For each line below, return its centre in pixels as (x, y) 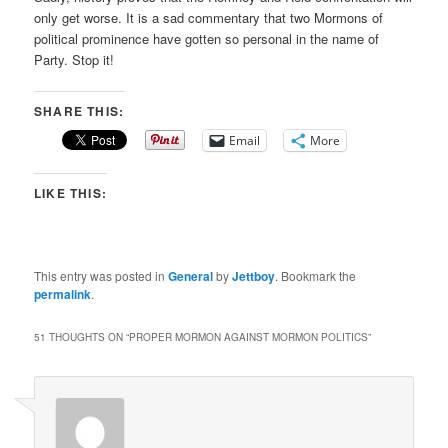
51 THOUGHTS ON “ (82, 336)
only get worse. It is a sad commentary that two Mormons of (209, 17)
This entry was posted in (101, 275)
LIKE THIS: (71, 192)
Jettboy (254, 275)
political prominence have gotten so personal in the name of (207, 38)
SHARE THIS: (79, 110)
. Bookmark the (316, 275)
